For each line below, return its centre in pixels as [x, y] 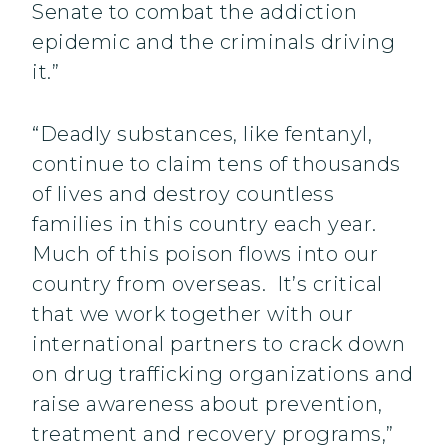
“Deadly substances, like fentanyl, [202, 134]
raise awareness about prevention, [207, 404]
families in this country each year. [207, 224]
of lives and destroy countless [183, 194]
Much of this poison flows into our [205, 254]
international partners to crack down [218, 344]
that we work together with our [192, 314]
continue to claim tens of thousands [216, 164]
